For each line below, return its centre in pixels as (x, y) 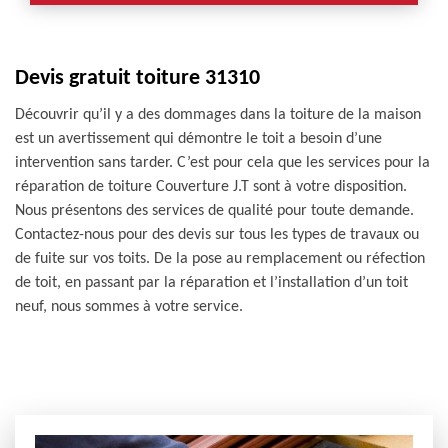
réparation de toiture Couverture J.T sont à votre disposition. (211, 187)
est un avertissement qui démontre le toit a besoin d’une (198, 139)
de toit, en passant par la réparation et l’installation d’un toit (211, 283)
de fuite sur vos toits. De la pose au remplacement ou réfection (220, 259)
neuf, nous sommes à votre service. (129, 307)
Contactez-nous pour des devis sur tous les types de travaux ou (217, 235)
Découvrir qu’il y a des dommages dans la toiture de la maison (218, 115)
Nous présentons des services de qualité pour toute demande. (214, 211)
